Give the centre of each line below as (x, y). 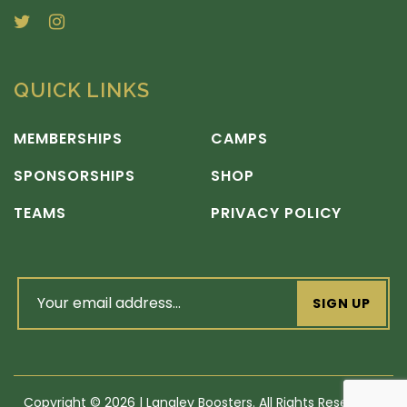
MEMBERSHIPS (68, 138)
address (49, 305)
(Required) (51, 326)
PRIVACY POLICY (277, 213)
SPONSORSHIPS (74, 175)
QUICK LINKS (82, 89)
